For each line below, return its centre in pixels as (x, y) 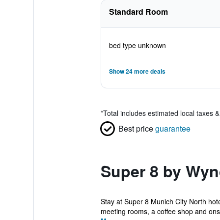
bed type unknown (137, 45)
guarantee (173, 128)
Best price (136, 128)
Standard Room (138, 12)
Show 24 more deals (137, 71)
